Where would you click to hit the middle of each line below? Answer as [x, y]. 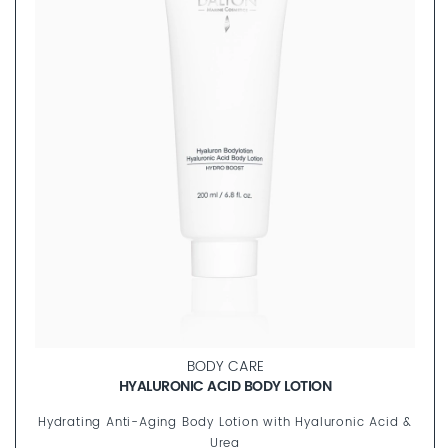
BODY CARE [225, 367]
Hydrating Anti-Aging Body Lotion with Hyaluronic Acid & [225, 423]
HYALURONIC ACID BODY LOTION [225, 387]
